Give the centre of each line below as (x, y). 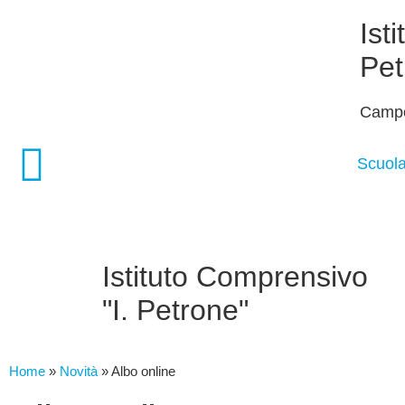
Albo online (143, 371)
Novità (79, 371)
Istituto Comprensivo (235, 277)
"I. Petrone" (175, 310)
